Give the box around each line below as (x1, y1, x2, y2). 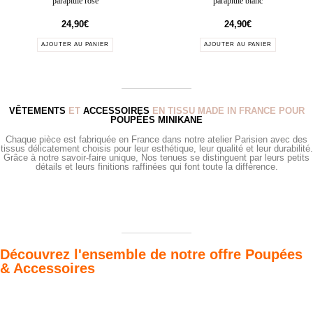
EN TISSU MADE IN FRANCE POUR (149, 105, 305, 117)
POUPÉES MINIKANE (110, 115, 203, 126)
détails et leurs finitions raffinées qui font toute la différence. (35, 161, 278, 173)
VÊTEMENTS (8, 105, 66, 117)
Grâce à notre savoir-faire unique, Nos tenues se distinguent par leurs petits (3, 152, 310, 163)
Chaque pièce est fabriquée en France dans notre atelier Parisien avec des (6, 134, 307, 145)
